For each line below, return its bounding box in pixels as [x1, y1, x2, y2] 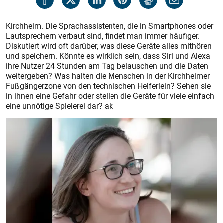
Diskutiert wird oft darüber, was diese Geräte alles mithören [6, 40, 212, 51]
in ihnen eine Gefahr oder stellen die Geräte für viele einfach [6, 90, 214, 101]
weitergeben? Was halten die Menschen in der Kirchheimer [6, 70, 210, 81]
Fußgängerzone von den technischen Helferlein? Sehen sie [6, 80, 211, 91]
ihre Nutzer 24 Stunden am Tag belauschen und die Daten [6, 60, 208, 71]
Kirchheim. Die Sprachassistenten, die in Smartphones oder [6, 20, 213, 31]
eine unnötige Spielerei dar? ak [6, 100, 113, 111]
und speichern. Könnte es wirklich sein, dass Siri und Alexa [6, 50, 210, 61]
